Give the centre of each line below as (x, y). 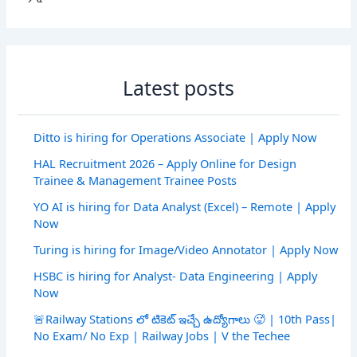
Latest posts (178, 87)
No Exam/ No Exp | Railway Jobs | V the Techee (162, 336)
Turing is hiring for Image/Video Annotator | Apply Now (186, 250)
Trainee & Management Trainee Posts (135, 180)
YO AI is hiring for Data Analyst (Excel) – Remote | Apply (185, 207)
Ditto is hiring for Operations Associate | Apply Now (175, 137)
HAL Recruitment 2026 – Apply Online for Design (165, 164)
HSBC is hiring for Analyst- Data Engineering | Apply (176, 276)
